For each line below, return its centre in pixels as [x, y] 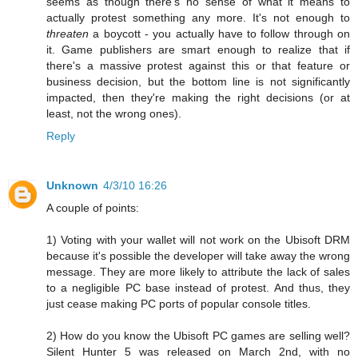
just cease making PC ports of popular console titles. [179, 304]
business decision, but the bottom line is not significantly [198, 82]
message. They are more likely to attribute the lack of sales [198, 272]
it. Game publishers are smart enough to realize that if [198, 50]
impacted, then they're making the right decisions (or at [198, 98]
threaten [68, 34]
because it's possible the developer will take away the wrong [198, 256]
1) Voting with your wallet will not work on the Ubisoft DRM [198, 240]
